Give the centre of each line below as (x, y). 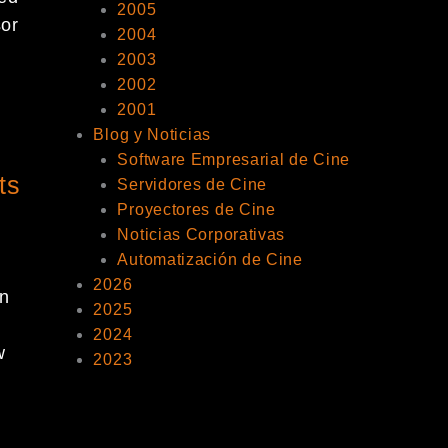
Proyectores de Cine (196, 209)
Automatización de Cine (210, 259)
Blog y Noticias (152, 134)
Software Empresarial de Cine (234, 159)
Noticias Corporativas (201, 234)
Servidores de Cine (192, 184)
